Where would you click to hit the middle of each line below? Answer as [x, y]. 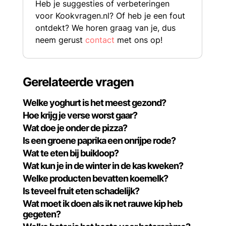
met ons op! [139, 40]
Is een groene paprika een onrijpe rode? [99, 140]
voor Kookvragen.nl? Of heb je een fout [110, 16]
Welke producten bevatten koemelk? [96, 178]
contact [100, 40]
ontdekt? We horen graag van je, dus [106, 28]
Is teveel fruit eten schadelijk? [81, 191]
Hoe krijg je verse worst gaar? [80, 115]
